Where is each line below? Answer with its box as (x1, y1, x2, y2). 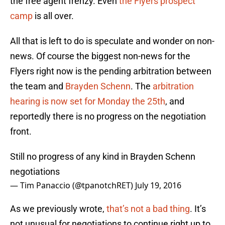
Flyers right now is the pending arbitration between (10, 66, 211, 77)
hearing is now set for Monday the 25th (10, 96, 165, 107)
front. (10, 126, 32, 137)
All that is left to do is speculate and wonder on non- (10, 36, 214, 47)
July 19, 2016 (135, 180, 181, 191)
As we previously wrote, (10, 203, 106, 214)
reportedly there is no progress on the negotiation (10, 111, 206, 122)
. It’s (190, 203, 206, 214)
